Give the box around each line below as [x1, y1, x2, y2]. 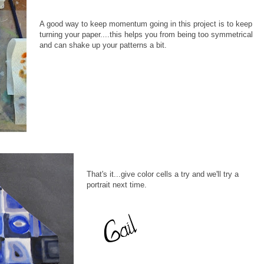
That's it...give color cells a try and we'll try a [87, 169, 239, 179]
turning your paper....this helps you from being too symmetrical [39, 29, 253, 39]
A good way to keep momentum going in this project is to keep [39, 19, 252, 28]
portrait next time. [87, 180, 147, 189]
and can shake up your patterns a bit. [39, 40, 167, 49]
